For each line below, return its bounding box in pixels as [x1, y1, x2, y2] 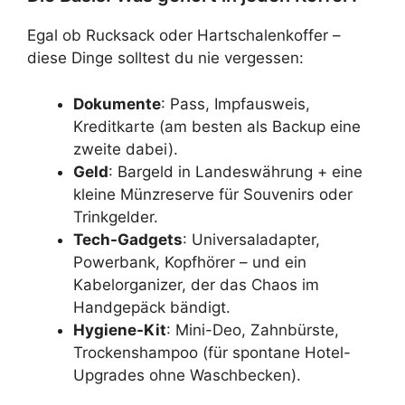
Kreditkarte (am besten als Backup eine [73, 117, 361, 136]
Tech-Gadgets [73, 230, 183, 249]
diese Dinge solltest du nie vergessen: [27, 49, 304, 67]
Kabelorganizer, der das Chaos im [73, 275, 319, 294]
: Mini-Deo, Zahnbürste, [166, 320, 339, 339]
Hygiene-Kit [73, 320, 166, 339]
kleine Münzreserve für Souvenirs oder [73, 184, 353, 203]
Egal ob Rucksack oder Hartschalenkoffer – [27, 26, 341, 44]
